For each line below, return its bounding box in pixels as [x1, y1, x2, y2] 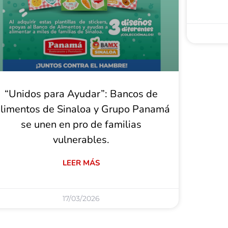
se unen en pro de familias [21, 117, 142, 131]
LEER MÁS [63, 157, 100, 168]
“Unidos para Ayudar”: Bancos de [5, 87, 158, 101]
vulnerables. [53, 132, 110, 147]
